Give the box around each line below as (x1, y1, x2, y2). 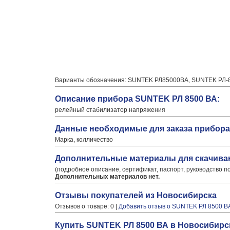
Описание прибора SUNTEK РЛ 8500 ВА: (55, 94, 220, 103)
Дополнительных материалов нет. (55, 173, 160, 180)
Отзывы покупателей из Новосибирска (55, 191, 217, 200)
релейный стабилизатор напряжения (55, 106, 165, 113)
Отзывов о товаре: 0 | (55, 203, 119, 210)
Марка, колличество (55, 136, 113, 143)
